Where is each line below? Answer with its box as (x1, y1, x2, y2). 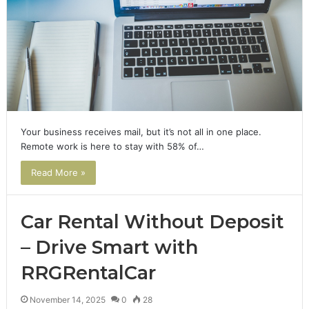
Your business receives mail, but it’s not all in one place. (20, 126, 261, 138)
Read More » (30, 167, 86, 179)
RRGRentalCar (20, 261, 156, 285)
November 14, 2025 (29, 295, 106, 306)
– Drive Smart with (20, 236, 198, 259)
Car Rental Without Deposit (20, 210, 284, 234)
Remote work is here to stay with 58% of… (20, 141, 204, 152)
